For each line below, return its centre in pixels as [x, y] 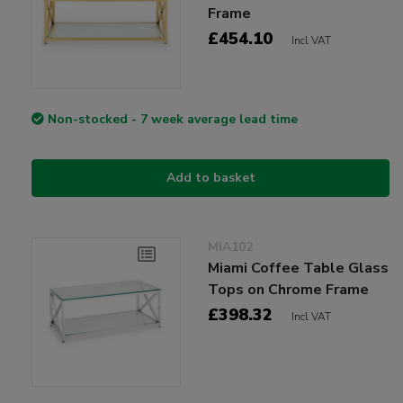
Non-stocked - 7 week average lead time [173, 120]
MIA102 [231, 247]
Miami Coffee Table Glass [299, 269]
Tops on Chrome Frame [289, 290]
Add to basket [210, 178]
